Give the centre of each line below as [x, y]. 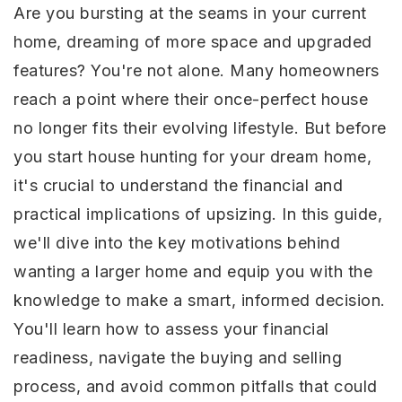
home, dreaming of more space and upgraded [193, 42]
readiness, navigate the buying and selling [178, 358]
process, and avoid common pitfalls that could [196, 386]
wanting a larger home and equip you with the [193, 271]
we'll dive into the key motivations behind [177, 243]
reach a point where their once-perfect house [191, 99]
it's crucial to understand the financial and [178, 185]
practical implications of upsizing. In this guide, [198, 214]
